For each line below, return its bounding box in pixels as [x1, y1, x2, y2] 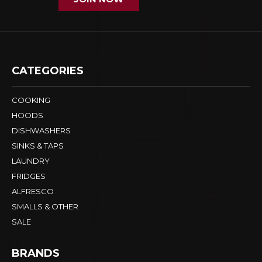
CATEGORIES [12, 64, 84, 77]
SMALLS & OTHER [12, 201, 78, 211]
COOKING [12, 95, 50, 105]
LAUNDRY [12, 156, 50, 166]
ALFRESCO [12, 186, 54, 196]
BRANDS [12, 246, 60, 260]
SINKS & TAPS [12, 140, 64, 150]
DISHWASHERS [12, 125, 71, 135]
